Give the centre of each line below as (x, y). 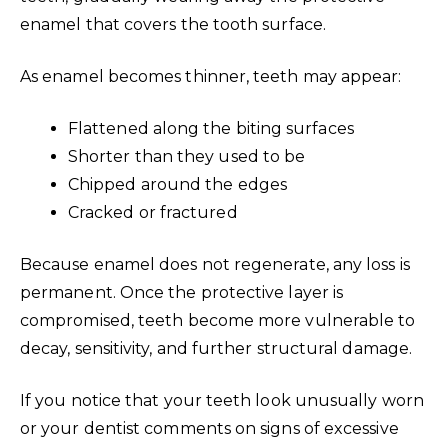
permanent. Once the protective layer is (182, 292)
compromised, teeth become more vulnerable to (218, 320)
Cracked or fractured (153, 212)
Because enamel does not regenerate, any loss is (215, 264)
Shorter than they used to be (187, 156)
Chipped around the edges (177, 184)
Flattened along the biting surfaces (211, 128)
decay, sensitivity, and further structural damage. (216, 348)
